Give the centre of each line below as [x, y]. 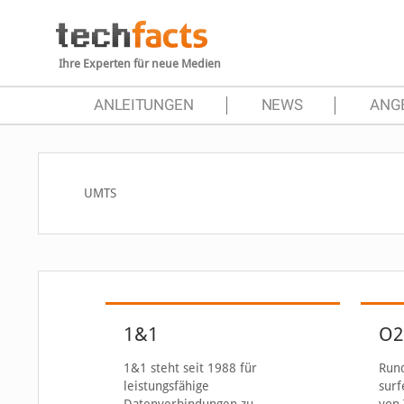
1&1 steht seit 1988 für [190, 368]
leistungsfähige [166, 386]
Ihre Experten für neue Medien [140, 64]
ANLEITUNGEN [144, 105]
